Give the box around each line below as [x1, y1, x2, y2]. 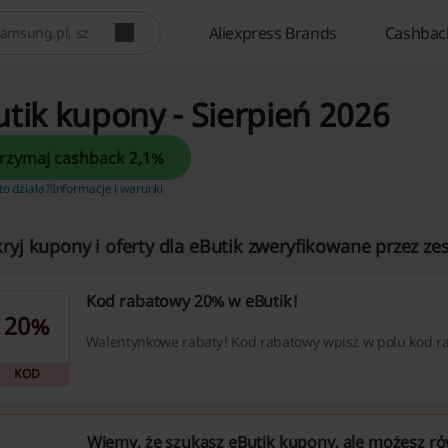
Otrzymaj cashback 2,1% [128, 146, 164, 169]
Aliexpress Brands [208, 21, 337, 44]
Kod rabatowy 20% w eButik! [85, 290, 298, 312]
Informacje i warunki [51, 180, 164, 197]
